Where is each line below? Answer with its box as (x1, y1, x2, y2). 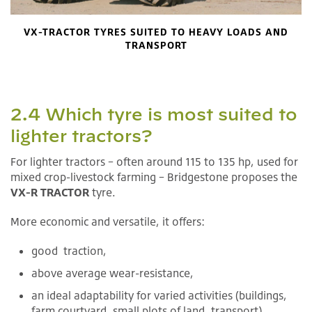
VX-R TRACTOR (10, 185, 89, 199)
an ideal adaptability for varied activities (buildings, (31, 288, 287, 302)
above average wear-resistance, (31, 265, 194, 280)
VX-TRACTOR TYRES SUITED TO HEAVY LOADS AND (24, 25, 288, 38)
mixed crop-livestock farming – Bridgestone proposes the (10, 169, 297, 184)
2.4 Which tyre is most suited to (10, 104, 297, 124)
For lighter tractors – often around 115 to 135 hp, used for (10, 154, 298, 169)
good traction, (31, 243, 107, 258)
